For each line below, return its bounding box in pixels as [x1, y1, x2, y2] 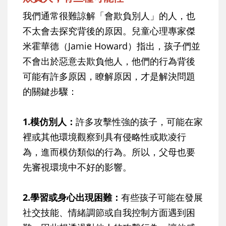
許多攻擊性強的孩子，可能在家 [76, 115, 203, 128]
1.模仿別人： [23, 115, 76, 128]
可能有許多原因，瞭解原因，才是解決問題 [23, 70, 195, 82]
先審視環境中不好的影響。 [23, 160, 132, 173]
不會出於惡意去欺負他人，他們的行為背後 [23, 54, 195, 67]
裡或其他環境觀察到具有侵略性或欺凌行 [23, 130, 186, 143]
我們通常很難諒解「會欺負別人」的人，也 [23, 9, 195, 22]
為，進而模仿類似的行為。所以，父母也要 [23, 145, 195, 158]
